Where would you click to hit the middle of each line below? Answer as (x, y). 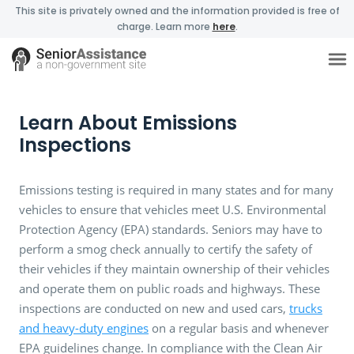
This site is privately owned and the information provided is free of (177, 11)
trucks (306, 308)
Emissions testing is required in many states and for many (176, 189)
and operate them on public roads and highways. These (169, 288)
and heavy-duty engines (84, 328)
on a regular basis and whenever (239, 328)
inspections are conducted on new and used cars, (154, 308)
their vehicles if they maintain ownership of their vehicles (174, 268)
